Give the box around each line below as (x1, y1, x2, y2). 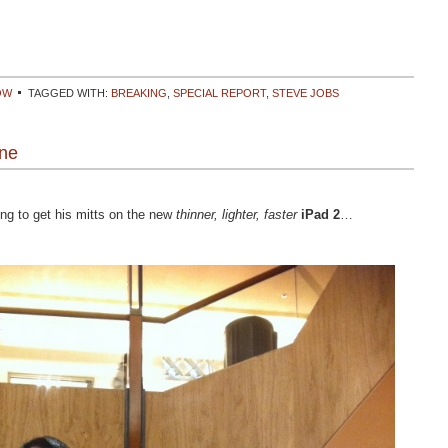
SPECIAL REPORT (173, 87, 266, 99)
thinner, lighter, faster (176, 207, 297, 222)
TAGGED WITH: (28, 87, 111, 99)
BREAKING (111, 87, 167, 99)
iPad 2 (301, 207, 340, 222)
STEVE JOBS (272, 87, 339, 99)
